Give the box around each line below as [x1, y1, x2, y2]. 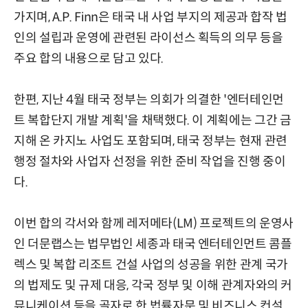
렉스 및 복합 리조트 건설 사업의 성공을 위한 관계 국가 [14, 256, 288, 272]
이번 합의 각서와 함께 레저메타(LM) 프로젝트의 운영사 [14, 215, 294, 231]
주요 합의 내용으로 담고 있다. [14, 50, 164, 66]
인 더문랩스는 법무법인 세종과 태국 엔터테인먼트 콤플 [14, 236, 292, 252]
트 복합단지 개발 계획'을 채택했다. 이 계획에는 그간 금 [14, 112, 291, 128]
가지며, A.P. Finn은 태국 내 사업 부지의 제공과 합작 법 [14, 9, 288, 25]
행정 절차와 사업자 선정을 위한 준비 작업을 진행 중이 [14, 153, 286, 169]
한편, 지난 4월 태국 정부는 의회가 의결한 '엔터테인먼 [14, 91, 284, 107]
